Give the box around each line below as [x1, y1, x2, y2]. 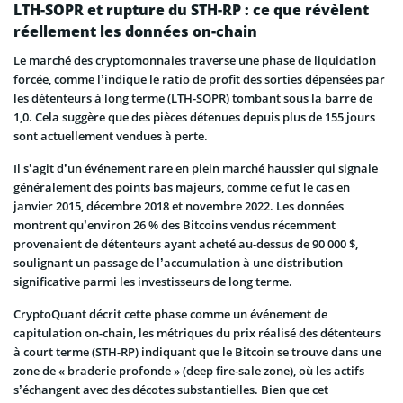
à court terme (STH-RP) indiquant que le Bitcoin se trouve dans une [13, 344, 381, 361]
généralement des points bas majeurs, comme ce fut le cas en [13, 179, 350, 196]
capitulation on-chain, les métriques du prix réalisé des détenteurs [13, 325, 381, 342]
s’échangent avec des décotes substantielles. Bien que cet [13, 381, 328, 399]
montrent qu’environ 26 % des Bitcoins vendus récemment [13, 217, 336, 234]
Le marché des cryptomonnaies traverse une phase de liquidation [13, 52, 376, 69]
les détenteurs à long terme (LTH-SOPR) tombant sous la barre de [13, 90, 372, 107]
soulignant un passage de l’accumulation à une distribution [13, 255, 343, 272]
